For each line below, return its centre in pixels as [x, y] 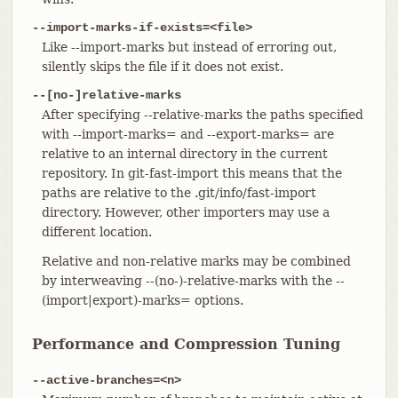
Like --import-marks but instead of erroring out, [189, 47]
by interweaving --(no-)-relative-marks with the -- [193, 280]
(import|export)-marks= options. [142, 300]
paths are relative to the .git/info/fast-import [179, 192]
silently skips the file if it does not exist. [162, 66]
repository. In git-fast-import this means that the [191, 173]
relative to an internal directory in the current [184, 153]
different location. [96, 231]
